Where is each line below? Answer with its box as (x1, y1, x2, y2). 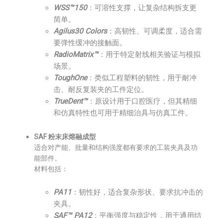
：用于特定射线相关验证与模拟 (98, 50, 200, 59)
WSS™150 (54, 3, 87, 12)
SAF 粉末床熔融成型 (34, 133, 96, 141)
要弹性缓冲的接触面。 (54, 38, 127, 47)
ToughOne (54, 73, 87, 82)
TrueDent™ (54, 97, 88, 106)
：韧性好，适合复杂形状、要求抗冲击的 (72, 188, 203, 197)
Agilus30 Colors (54, 27, 107, 36)
